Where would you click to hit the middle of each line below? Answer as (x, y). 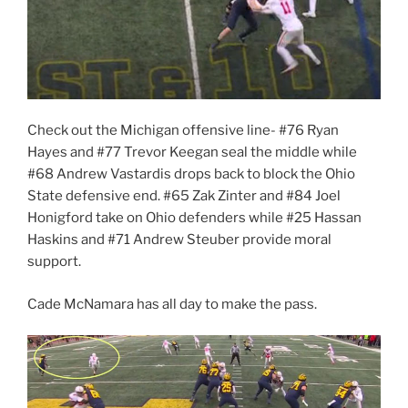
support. (54, 262)
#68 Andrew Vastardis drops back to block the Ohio (191, 174)
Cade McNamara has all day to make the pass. (172, 304)
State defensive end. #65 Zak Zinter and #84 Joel (184, 196)
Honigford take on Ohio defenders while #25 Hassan (194, 218)
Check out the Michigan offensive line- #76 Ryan (183, 131)
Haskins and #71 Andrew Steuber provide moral (179, 240)
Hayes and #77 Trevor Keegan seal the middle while (192, 153)
